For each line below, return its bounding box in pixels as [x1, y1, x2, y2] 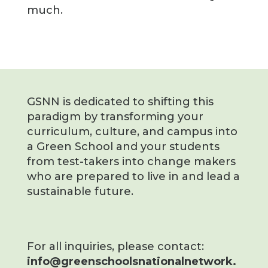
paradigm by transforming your [26, 110, 203, 124]
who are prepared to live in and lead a [26, 170, 240, 184]
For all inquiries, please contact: [26, 239, 204, 253]
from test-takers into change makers [26, 155, 236, 169]
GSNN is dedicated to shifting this [26, 95, 214, 109]
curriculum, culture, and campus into [26, 125, 237, 139]
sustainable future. [26, 185, 133, 199]
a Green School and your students [26, 140, 220, 154]
